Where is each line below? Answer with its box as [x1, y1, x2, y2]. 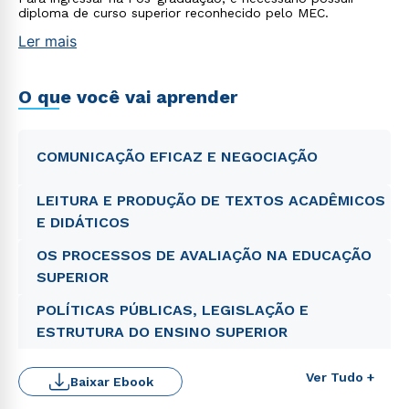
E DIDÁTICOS [37, 214, 130, 231]
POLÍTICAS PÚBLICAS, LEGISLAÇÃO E [37, 301, 309, 319]
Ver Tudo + [306, 370, 374, 384]
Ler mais [18, 32, 77, 50]
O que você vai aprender [18, 86, 237, 108]
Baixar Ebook [69, 374, 153, 389]
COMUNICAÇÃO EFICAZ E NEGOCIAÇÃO [37, 148, 318, 165]
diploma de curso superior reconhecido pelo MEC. [18, 5, 329, 20]
